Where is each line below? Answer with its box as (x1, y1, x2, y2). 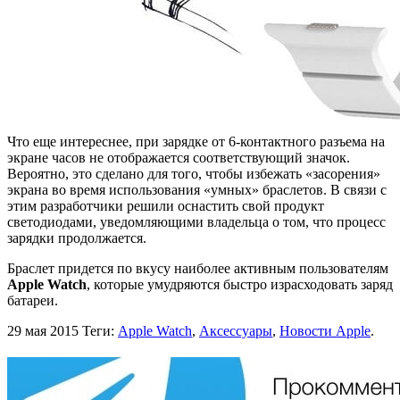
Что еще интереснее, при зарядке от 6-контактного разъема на (7, 133, 385, 149)
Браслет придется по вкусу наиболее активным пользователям (7, 260, 388, 276)
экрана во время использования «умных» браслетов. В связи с (7, 181, 387, 197)
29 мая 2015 (7, 322, 79, 338)
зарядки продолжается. (7, 229, 146, 246)
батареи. (7, 292, 58, 308)
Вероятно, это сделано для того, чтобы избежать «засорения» (7, 165, 380, 181)
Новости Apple (279, 322, 371, 338)
